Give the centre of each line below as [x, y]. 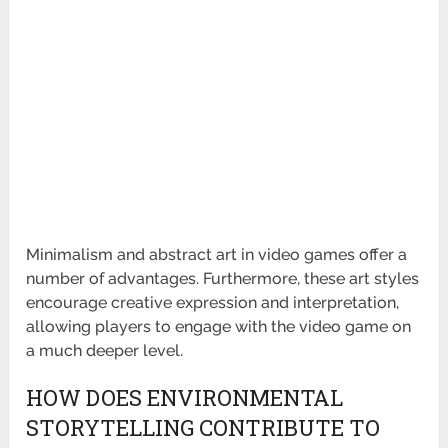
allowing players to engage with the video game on [219, 327]
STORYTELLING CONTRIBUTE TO [203, 428]
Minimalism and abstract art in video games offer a [217, 255]
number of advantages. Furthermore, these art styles [223, 279]
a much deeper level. [105, 351]
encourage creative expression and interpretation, [213, 303]
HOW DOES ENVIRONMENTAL [185, 398]
